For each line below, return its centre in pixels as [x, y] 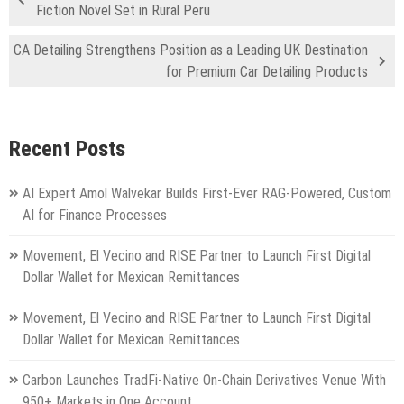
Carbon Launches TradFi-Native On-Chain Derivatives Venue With [204, 380]
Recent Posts [67, 148]
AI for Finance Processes [95, 215]
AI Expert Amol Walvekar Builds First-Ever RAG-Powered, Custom [207, 193]
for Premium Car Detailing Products [267, 72]
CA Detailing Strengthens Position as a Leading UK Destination [191, 50]
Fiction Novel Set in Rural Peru [123, 11]
